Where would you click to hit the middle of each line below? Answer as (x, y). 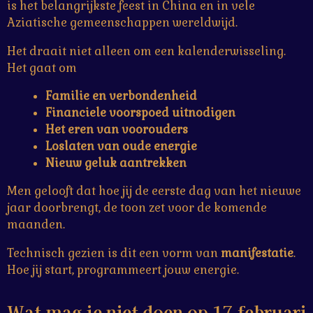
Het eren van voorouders (116, 130)
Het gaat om (42, 68)
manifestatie (257, 253)
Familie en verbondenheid (121, 96)
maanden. (36, 225)
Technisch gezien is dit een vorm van (114, 253)
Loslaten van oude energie (121, 147)
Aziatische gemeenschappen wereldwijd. (122, 23)
